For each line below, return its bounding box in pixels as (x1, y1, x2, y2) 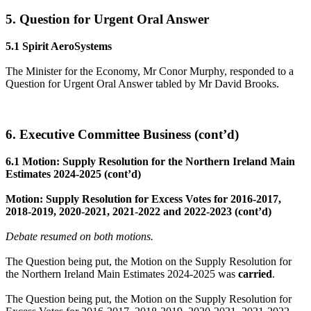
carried (238, 267, 272, 280)
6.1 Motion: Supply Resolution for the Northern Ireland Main (6, 155, 295, 167)
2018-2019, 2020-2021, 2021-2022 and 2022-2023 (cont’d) (6, 205, 271, 217)
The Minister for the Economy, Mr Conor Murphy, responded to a (6, 65, 294, 78)
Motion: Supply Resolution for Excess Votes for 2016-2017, (6, 192, 281, 205)
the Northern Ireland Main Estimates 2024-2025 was (6, 267, 238, 280)
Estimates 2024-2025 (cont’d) (6, 167, 141, 180)
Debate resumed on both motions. (6, 230, 153, 242)
